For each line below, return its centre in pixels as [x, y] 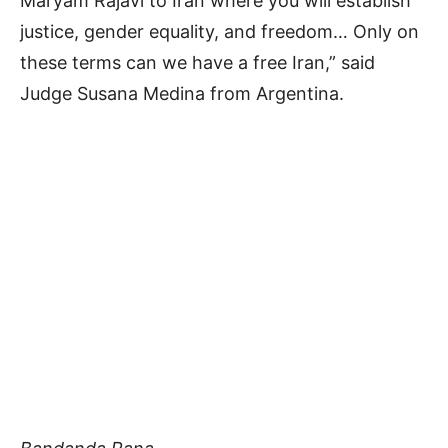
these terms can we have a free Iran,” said [197, 63]
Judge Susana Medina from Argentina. [182, 94]
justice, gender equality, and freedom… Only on [219, 32]
